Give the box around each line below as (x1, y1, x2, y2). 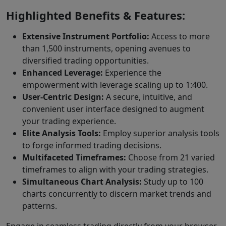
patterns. (22, 200, 57, 212)
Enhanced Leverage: (22, 67, 103, 79)
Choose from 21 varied (128, 152, 215, 163)
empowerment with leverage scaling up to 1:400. (22, 79, 208, 91)
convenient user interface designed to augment (22, 103, 204, 115)
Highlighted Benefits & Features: (6, 8, 185, 23)
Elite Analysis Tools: (22, 128, 103, 139)
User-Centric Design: (22, 91, 106, 103)
